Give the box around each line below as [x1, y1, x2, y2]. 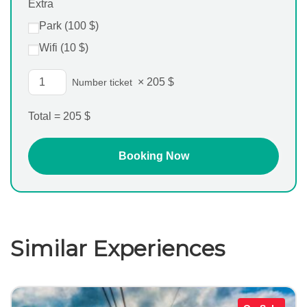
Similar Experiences [10, 235, 225, 262]
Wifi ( [39, 42, 64, 54]
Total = [28, 110, 63, 123]
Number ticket [72, 77, 132, 88]
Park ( [39, 20, 68, 32]
